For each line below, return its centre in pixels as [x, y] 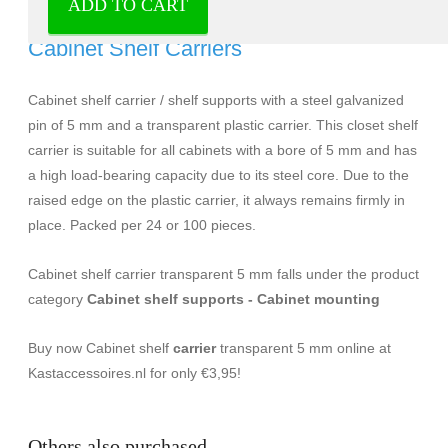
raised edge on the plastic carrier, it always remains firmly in [216, 199]
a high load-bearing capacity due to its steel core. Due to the [218, 174]
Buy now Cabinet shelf [100, 347]
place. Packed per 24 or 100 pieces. [142, 224]
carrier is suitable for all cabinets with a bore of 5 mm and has [222, 149]
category [57, 298]
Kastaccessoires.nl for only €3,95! [134, 372]
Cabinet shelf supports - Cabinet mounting [233, 298]
